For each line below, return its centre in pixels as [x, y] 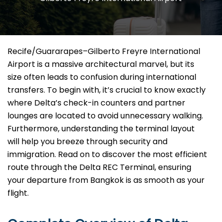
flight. [18, 193]
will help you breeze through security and [87, 142]
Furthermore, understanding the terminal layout [101, 129]
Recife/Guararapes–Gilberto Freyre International [104, 52]
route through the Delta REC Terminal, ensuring [99, 167]
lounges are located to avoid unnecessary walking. [105, 116]
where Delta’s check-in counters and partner [96, 103]
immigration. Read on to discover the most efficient [107, 155]
